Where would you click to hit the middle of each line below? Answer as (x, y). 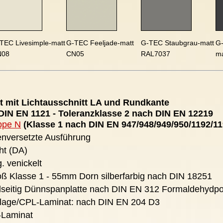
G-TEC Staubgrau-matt (177, 43)
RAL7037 (156, 54)
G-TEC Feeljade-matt (100, 43)
